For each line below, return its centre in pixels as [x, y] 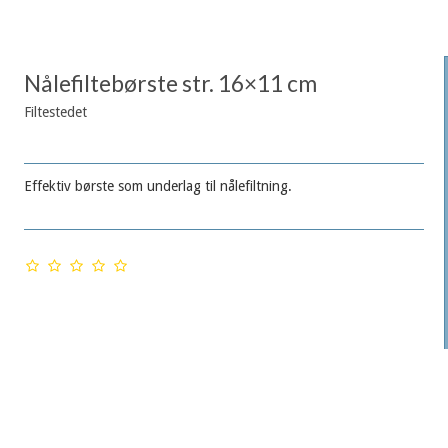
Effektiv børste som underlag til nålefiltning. [157, 186]
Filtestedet [55, 112]
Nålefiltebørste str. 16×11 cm [170, 84]
